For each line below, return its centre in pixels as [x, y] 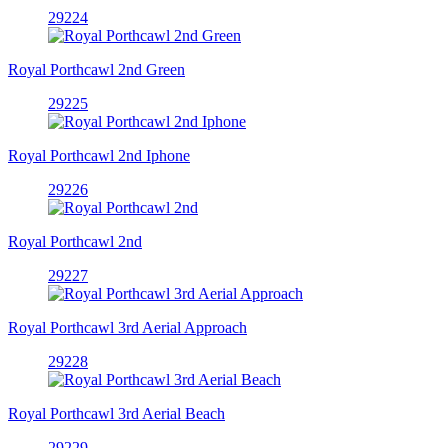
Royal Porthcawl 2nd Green [96, 69]
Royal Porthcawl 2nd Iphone [99, 155]
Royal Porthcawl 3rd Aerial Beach [116, 413]
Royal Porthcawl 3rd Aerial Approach [127, 327]
